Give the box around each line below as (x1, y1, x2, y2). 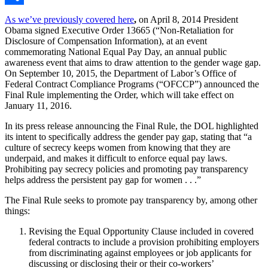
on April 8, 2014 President (139, 14, 238, 25)
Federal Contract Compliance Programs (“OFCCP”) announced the (5, 78, 259, 89)
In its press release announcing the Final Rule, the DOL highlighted (5, 120, 258, 131)
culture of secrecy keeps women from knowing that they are (5, 142, 230, 153)
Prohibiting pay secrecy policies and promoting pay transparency (5, 163, 248, 174)
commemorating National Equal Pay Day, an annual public (5, 46, 227, 57)
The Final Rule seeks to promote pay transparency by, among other (5, 194, 257, 205)
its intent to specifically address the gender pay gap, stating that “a (5, 131, 252, 142)
